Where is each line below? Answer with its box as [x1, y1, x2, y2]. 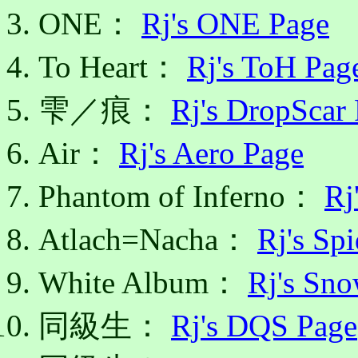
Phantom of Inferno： [38, 178, 324, 213]
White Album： [38, 265, 248, 300]
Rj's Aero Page [119, 135, 304, 170]
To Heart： [38, 49, 187, 84]
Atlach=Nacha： [38, 221, 257, 257]
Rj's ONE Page [141, 6, 329, 41]
